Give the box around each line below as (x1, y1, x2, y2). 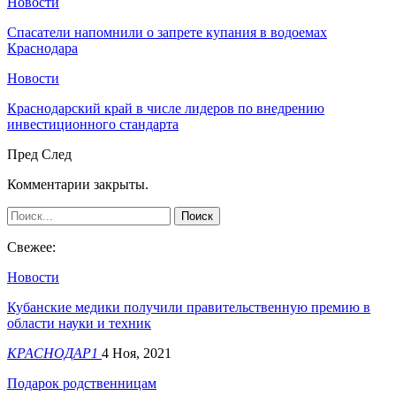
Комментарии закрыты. (7, 176, 148, 192)
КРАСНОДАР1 (7, 345, 102, 361)
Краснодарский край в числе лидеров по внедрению (7, 100, 324, 116)
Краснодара (7, 40, 78, 56)
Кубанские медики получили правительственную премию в (7, 299, 370, 315)
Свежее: (7, 239, 56, 255)
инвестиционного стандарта (7, 116, 179, 132)
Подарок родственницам (7, 375, 156, 391)
